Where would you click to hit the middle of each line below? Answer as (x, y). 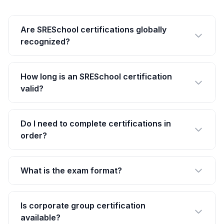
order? (34, 135)
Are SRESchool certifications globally (93, 29)
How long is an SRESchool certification (96, 76)
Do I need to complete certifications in (96, 123)
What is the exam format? (71, 170)
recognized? (45, 41)
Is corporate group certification (83, 205)
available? (40, 217)
